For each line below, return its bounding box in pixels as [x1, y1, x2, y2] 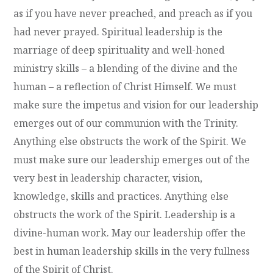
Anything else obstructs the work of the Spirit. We [13, 134, 247, 148]
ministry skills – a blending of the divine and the [13, 61, 238, 75]
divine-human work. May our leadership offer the [13, 225, 246, 239]
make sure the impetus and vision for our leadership [13, 97, 259, 112]
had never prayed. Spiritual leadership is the [13, 24, 223, 38]
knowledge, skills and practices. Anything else [13, 189, 229, 203]
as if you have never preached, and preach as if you [13, 6, 253, 20]
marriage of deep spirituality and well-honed [13, 43, 225, 57]
